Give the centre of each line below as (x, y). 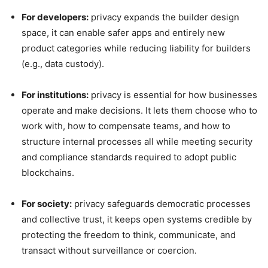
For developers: (55, 17)
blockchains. (48, 173)
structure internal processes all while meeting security (137, 142)
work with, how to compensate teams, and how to (126, 126)
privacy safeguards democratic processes (161, 204)
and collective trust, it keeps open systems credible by (137, 220)
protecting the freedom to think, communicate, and (129, 235)
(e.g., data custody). (63, 64)
